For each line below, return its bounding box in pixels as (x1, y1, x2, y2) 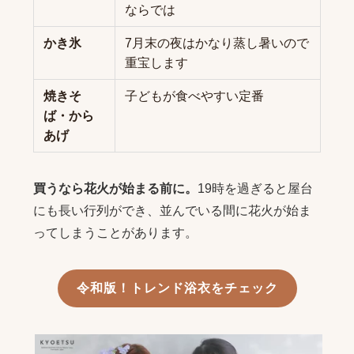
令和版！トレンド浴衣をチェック (76, 281, 278, 296)
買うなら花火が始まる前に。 (32, 182, 198, 196)
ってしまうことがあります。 (32, 226, 198, 240)
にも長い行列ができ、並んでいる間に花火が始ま (32, 204, 311, 218)
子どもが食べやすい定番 (124, 89, 264, 104)
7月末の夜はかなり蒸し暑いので (124, 36, 309, 51)
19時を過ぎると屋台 (197, 182, 313, 196)
